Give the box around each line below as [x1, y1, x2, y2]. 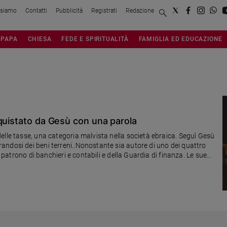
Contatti [25, 7, 47, 14]
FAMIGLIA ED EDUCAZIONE [138, 34, 223, 43]
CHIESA [27, 34, 52, 43]
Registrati [91, 7, 117, 14]
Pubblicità [56, 7, 83, 14]
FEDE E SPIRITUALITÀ [61, 34, 129, 43]
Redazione [126, 7, 154, 14]
